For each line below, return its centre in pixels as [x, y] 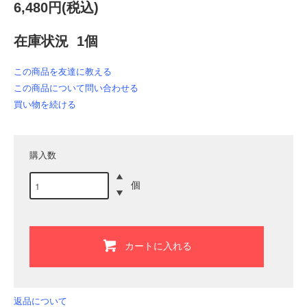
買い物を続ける [45, 105]
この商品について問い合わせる [76, 88]
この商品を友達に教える [63, 72]
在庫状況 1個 [56, 41]
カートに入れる [158, 245]
